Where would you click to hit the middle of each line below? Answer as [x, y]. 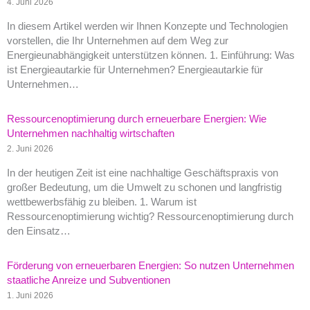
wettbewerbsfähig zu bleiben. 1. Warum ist [102, 202]
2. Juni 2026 [30, 149]
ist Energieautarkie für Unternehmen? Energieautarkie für [135, 70]
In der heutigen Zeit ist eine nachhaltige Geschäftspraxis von [143, 173]
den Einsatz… [39, 231]
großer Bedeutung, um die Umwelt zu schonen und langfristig [144, 187]
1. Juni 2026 [30, 295]
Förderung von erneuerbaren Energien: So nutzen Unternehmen [151, 265]
